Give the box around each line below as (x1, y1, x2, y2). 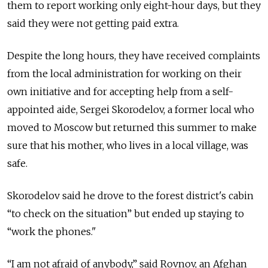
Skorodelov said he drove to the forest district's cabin (7, 190, 254, 202)
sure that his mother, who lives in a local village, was (7, 139, 248, 152)
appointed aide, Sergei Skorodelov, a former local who (7, 103, 254, 116)
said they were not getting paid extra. (7, 17, 179, 30)
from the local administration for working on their (7, 68, 242, 80)
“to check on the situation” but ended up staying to (7, 208, 244, 220)
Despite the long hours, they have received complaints (7, 50, 260, 62)
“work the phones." (7, 226, 96, 238)
